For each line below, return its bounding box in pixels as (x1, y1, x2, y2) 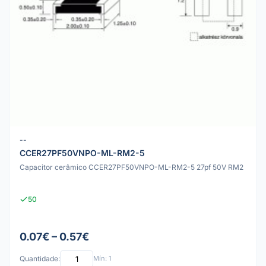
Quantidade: (20, 254, 60, 264)
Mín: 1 (93, 254, 111, 263)
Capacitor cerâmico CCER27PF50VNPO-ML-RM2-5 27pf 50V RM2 (20, 163, 243, 172)
